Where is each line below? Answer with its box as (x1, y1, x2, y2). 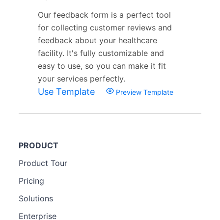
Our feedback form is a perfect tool (38, 9, 171, 20)
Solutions (19, 193, 53, 203)
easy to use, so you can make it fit (38, 60, 166, 71)
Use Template (38, 86, 97, 97)
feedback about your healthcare (38, 35, 157, 45)
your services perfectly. (38, 73, 125, 83)
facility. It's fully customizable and (38, 48, 164, 58)
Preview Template (114, 87, 173, 96)
